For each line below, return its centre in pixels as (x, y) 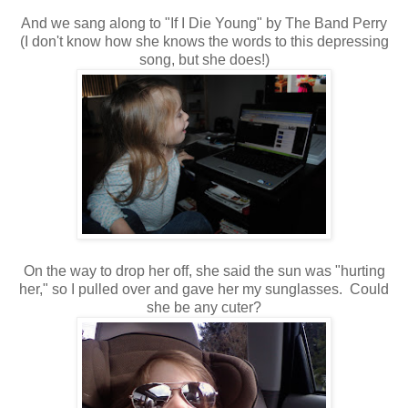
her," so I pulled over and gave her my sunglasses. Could (204, 289)
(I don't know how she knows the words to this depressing (204, 41)
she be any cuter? (204, 307)
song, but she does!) (204, 59)
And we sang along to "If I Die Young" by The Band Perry (204, 23)
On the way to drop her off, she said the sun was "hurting (204, 270)
